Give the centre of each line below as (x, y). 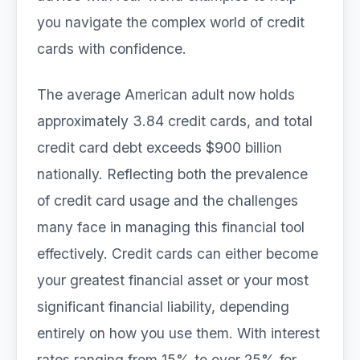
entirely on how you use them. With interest (178, 333)
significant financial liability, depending (163, 307)
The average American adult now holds (166, 94)
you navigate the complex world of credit (171, 22)
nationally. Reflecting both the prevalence (172, 174)
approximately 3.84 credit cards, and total (175, 121)
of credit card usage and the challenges (168, 200)
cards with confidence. (112, 49)
